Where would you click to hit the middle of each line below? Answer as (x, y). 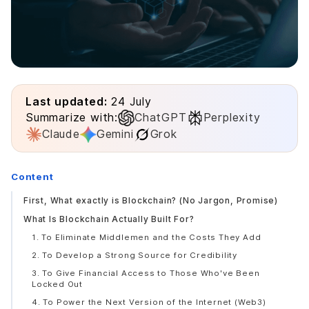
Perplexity (232, 118)
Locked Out (57, 284)
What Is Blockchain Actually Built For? (109, 219)
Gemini (115, 134)
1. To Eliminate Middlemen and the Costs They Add (147, 237)
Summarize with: (72, 118)
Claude (61, 134)
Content (32, 177)
